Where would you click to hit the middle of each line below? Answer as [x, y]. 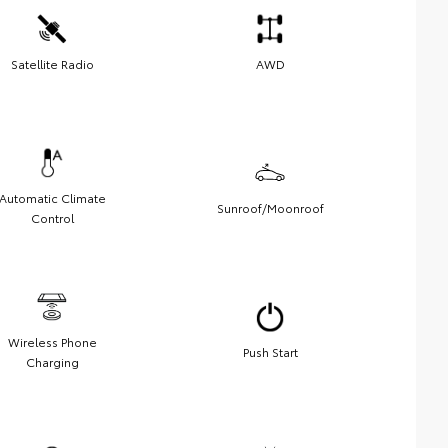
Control [52, 218]
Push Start [270, 352]
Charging [52, 362]
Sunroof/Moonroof [270, 208]
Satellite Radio [52, 64]
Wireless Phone [52, 342]
